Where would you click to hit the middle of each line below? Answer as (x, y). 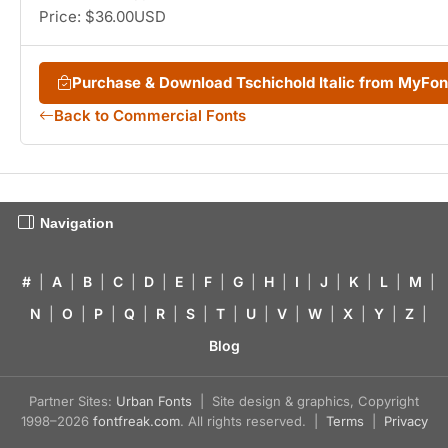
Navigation (77, 223)
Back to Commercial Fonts (150, 116)
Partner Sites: (72, 401)
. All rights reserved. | (252, 421)
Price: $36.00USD (102, 17)
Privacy (405, 421)
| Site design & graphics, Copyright (305, 401)
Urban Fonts (154, 401)
